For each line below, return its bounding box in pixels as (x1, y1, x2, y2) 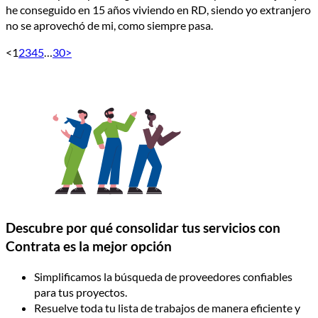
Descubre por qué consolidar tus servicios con (6, 220, 280, 236)
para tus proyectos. (34, 285, 127, 299)
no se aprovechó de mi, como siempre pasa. (6, 18, 213, 32)
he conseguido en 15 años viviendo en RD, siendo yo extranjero (6, 2, 311, 16)
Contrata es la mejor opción (6, 238, 172, 255)
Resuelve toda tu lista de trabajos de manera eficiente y (34, 300, 300, 314)
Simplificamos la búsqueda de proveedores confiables (34, 269, 292, 283)
